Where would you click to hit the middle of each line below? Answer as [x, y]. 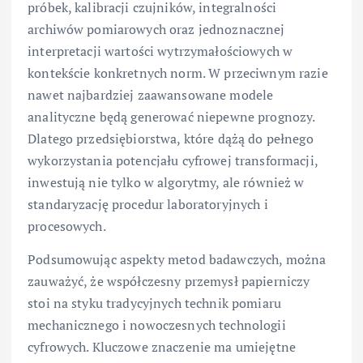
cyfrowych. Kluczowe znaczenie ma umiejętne [162, 346]
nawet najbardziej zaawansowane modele [151, 94]
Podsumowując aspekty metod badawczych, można [177, 259]
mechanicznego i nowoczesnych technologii [157, 325]
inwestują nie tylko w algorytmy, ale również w [166, 182]
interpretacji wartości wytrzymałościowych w [160, 51]
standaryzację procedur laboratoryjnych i [148, 204]
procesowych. [67, 226]
